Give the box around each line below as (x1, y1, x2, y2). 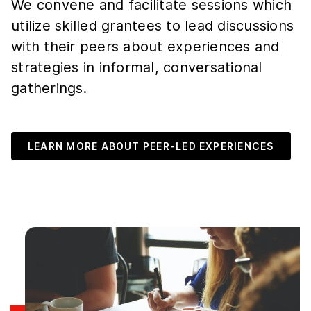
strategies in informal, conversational (11, 58, 262, 76)
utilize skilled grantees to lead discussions (11, 17, 294, 34)
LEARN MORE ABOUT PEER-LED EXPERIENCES (28, 140, 274, 152)
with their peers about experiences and (11, 37, 280, 55)
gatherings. (11, 79, 87, 96)
